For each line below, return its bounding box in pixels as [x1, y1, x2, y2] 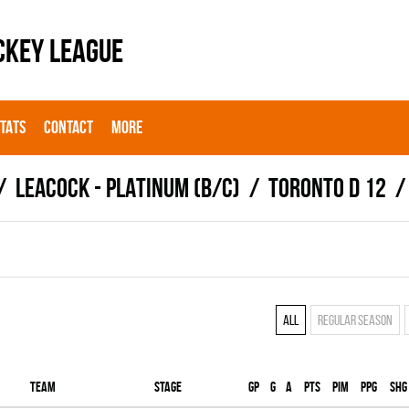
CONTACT [44, 117, 93, 137]
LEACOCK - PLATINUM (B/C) [16, 173, 240, 203]
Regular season [318, 312, 393, 328]
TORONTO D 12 [268, 173, 386, 203]
